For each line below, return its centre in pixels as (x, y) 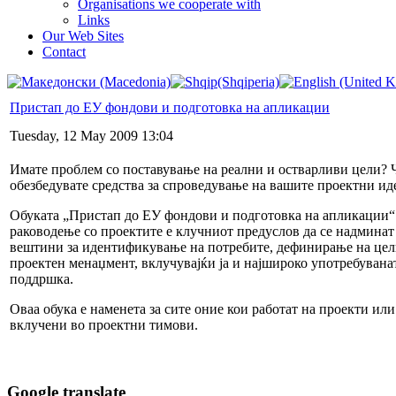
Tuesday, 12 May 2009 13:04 (91, 135)
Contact (64, 51)
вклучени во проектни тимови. (104, 324)
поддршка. (42, 278)
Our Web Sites (83, 35)
